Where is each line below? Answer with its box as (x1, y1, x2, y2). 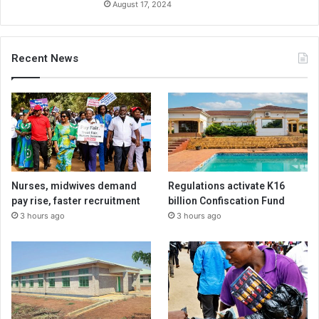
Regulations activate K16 (168, 179, 286, 192)
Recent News (11, 52, 78, 66)
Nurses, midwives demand (11, 179, 137, 192)
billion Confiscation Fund (168, 194, 286, 206)
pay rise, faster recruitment (11, 194, 140, 206)
